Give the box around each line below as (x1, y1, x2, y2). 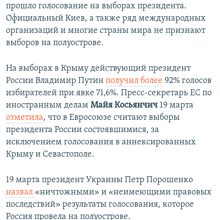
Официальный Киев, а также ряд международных (6, 13, 206, 23)
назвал (6, 187, 35, 197)
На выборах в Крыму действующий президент (6, 63, 191, 73)
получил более (106, 76, 163, 85)
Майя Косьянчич (90, 100, 160, 110)
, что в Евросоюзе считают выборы (43, 112, 180, 122)
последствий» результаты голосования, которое (6, 199, 194, 209)
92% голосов (163, 76, 212, 85)
